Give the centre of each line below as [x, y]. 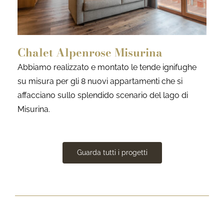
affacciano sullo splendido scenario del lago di [103, 95]
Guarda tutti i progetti [112, 152]
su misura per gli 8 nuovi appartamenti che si [100, 81]
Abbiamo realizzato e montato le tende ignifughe [107, 67]
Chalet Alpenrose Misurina [90, 53]
